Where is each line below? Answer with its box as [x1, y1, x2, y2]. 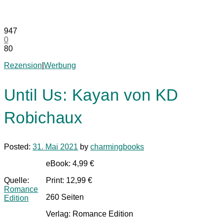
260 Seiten [46, 193, 84, 202]
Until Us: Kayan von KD [4, 85, 179, 104]
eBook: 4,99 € [46, 159, 94, 168]
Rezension [4, 61, 42, 70]
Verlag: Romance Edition [46, 210, 133, 219]
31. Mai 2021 [33, 143, 78, 151]
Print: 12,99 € [46, 176, 92, 185]
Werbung [44, 61, 76, 70]
